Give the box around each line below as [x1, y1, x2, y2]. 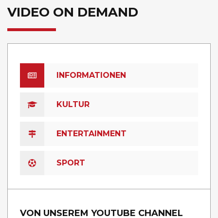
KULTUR [56, 100, 90, 109]
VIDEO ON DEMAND [7, 4, 138, 20]
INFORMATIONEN [56, 71, 126, 80]
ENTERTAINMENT [56, 129, 127, 139]
